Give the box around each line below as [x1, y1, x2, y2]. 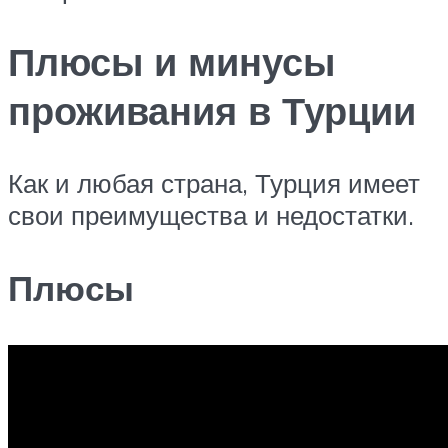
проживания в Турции [8, 85, 416, 135]
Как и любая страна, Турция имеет [8, 166, 420, 199]
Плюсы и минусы [8, 36, 335, 86]
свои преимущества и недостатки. [8, 198, 414, 231]
